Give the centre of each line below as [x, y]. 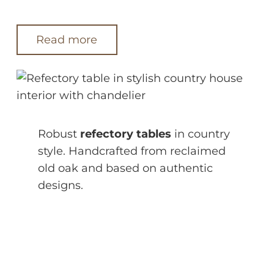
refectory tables [126, 134]
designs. [61, 185]
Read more [67, 40]
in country [201, 134]
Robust [59, 134]
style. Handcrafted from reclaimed [132, 151]
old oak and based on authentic [125, 168]
